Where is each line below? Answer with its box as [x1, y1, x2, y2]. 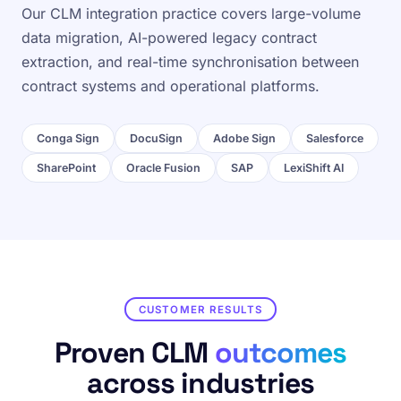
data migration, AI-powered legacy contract [21, 29, 317, 47]
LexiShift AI [284, 161, 344, 175]
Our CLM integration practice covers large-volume [21, 4, 361, 22]
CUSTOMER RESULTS [138, 303, 263, 316]
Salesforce [306, 132, 363, 145]
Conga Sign [37, 132, 99, 145]
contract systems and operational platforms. [21, 77, 320, 95]
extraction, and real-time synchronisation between [21, 53, 359, 71]
